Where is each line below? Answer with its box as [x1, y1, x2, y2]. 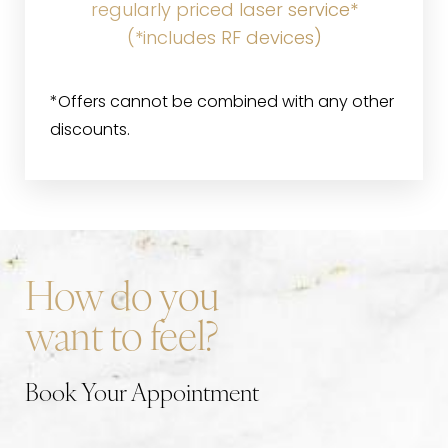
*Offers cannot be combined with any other [50, 94, 394, 111]
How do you [25, 279, 220, 320]
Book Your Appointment [25, 382, 259, 407]
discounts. [50, 122, 130, 139]
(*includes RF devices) [126, 29, 322, 49]
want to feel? [25, 319, 218, 360]
